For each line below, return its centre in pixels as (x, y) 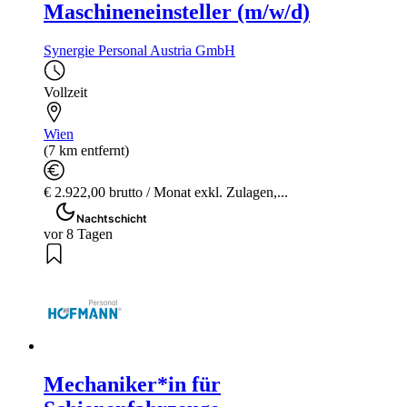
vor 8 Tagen (78, 233)
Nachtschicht (112, 218)
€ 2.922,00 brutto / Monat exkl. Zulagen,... (166, 192)
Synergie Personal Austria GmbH (139, 50)
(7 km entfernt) (86, 150)
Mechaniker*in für (132, 384)
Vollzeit (65, 92)
